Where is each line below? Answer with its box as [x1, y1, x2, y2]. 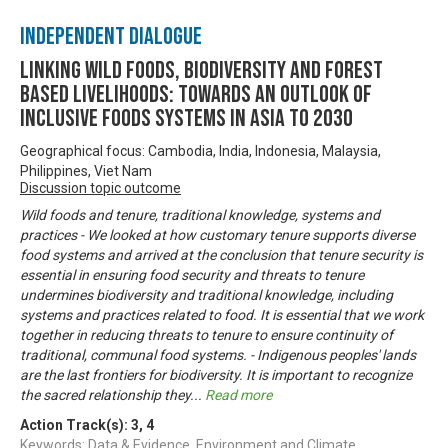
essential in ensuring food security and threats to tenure [20, 266, 364, 283]
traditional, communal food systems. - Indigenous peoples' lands [20, 346, 416, 363]
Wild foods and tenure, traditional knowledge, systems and [20, 206, 380, 223]
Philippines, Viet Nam [20, 162, 152, 179]
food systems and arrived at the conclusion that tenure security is [20, 246, 423, 263]
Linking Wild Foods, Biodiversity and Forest [20, 55, 383, 85]
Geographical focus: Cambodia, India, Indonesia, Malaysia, [20, 142, 381, 159]
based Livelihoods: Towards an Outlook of [20, 79, 372, 109]
